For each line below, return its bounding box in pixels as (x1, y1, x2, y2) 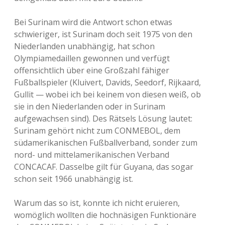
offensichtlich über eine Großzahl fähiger (14, 65, 169, 76)
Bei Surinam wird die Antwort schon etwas (14, 17, 172, 28)
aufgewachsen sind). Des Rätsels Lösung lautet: (14, 113, 192, 124)
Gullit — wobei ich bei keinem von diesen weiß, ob (14, 89, 201, 100)
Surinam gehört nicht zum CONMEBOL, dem (14, 125, 180, 136)
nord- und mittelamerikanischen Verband (14, 149, 169, 160)
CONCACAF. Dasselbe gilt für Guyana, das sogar (14, 161, 193, 172)
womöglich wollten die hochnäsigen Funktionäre (14, 209, 196, 220)
